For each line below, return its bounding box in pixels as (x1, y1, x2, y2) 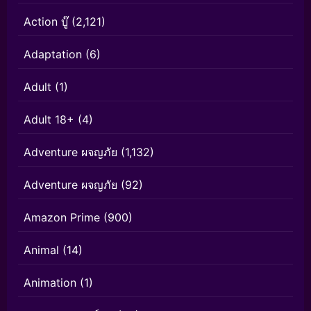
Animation (24, 275, 76, 289)
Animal (24, 242, 59, 257)
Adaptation (24, 47, 82, 61)
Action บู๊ (24, 14, 68, 28)
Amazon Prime (24, 210, 100, 224)
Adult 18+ (24, 112, 74, 126)
